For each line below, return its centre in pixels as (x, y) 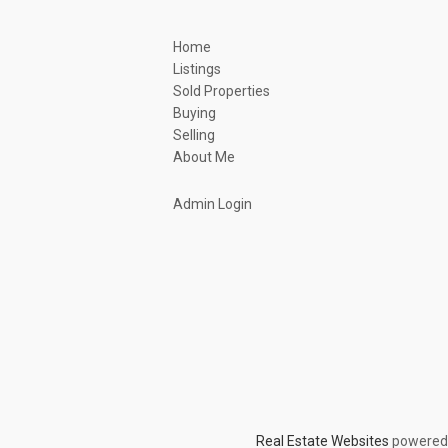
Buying (194, 113)
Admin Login (212, 204)
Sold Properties (221, 91)
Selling (193, 135)
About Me (203, 157)
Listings (196, 69)
